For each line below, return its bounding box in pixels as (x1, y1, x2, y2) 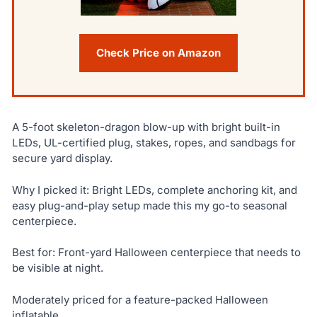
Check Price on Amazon (96, 46, 221, 60)
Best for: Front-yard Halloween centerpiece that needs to (11, 246, 301, 260)
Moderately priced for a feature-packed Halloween (11, 292, 268, 306)
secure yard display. (11, 151, 113, 166)
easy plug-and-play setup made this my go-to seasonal (11, 198, 287, 212)
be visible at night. (11, 261, 103, 275)
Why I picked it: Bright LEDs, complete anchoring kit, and (11, 183, 297, 197)
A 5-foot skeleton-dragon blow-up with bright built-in (11, 120, 280, 134)
